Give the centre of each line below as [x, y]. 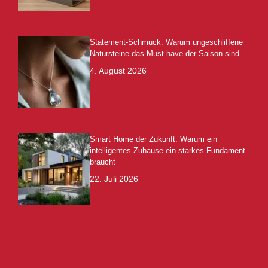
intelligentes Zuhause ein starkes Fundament [167, 151]
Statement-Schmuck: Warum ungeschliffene [166, 42]
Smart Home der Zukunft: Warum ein [153, 139]
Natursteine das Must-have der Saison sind [165, 54]
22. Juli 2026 [114, 179]
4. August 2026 [118, 71]
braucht [103, 162]
